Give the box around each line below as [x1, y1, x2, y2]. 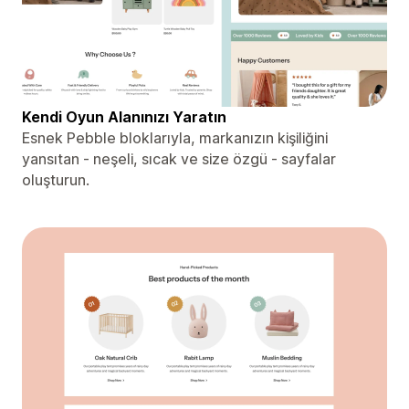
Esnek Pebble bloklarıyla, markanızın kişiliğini [22, 128, 328, 147]
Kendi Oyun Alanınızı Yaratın [22, 107, 226, 126]
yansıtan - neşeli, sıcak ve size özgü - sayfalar [22, 149, 336, 168]
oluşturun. [22, 170, 89, 189]
